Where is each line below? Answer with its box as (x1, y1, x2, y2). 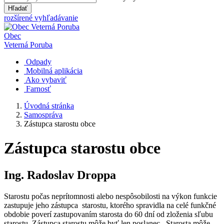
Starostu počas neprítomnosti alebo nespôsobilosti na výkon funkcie (4, 191, 217, 200)
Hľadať (8, 4, 27, 12)
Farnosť (26, 84, 51, 93)
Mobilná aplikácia (26, 66, 82, 75)
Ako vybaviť (25, 75, 66, 84)
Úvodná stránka (24, 101, 74, 110)
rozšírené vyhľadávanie (4, 13, 78, 22)
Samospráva (24, 110, 62, 119)
